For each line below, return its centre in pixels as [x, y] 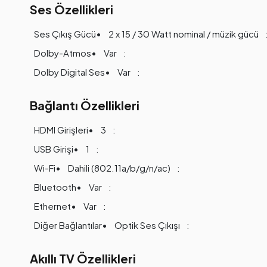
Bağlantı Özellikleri [84, 105]
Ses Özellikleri [71, 10]
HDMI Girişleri [61, 130]
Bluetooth [55, 187]
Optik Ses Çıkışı [147, 225]
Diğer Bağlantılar [68, 225]
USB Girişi [53, 149]
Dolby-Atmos [62, 53]
